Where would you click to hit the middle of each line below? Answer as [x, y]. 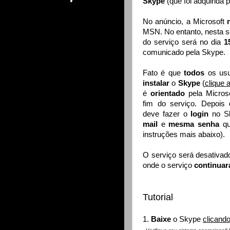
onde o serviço [168, 166]
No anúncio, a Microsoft [185, 22]
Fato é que [164, 73]
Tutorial [158, 197]
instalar [156, 83]
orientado [168, 94]
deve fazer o [167, 114]
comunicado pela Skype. [184, 53]
